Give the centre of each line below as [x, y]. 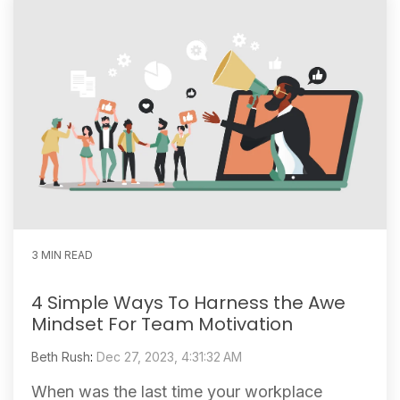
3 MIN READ [62, 254]
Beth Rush [61, 356]
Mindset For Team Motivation [162, 324]
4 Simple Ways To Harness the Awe [188, 302]
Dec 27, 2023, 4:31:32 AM [169, 356]
